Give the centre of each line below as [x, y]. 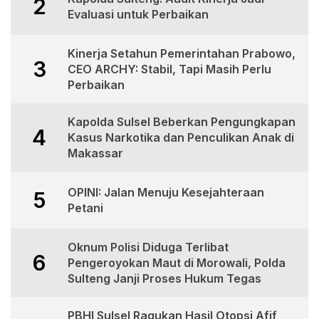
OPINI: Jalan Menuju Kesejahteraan [166, 192]
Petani [85, 208]
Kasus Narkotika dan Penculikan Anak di [181, 137]
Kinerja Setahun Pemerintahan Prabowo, [182, 53]
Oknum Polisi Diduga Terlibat [148, 247]
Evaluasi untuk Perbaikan [138, 14]
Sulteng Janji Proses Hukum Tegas [164, 278]
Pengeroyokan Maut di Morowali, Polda [177, 263]
